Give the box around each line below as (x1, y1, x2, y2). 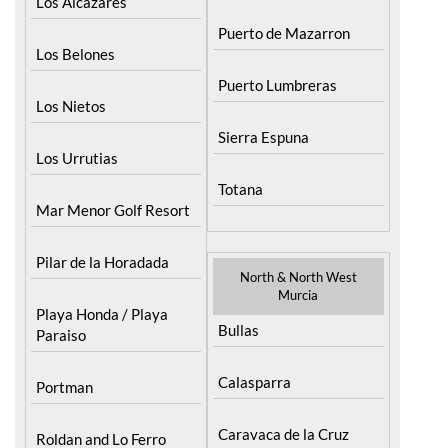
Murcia (278, 286, 319, 303)
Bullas (218, 320, 260, 339)
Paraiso (36, 325, 86, 344)
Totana (218, 179, 264, 198)
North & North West (239, 268, 357, 285)
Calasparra (218, 372, 292, 391)
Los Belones (36, 44, 115, 63)
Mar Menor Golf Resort (36, 200, 190, 219)
